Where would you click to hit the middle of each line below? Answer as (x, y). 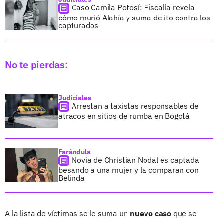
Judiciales (75, 98)
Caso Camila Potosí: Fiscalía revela (133, 7)
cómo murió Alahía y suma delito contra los (134, 17)
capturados (78, 25)
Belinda (72, 177)
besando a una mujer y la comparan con (128, 170)
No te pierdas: (36, 64)
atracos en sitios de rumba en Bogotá (124, 116)
